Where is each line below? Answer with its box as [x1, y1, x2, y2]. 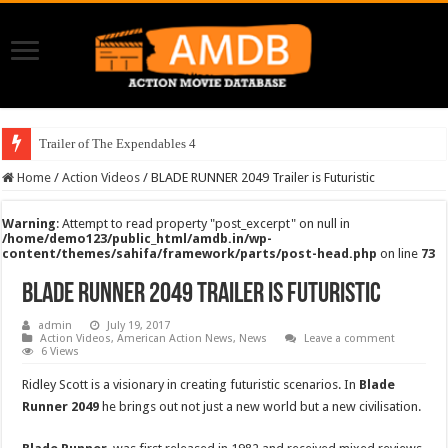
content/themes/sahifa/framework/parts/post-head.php [2, 245, 378, 261]
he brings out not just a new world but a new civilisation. [99, 398, 422, 414]
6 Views [41, 344, 80, 358]
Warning [2, 215, 57, 231]
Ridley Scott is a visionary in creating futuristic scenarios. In [22, 376, 357, 392]
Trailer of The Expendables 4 [39, 135, 197, 151]
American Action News [117, 331, 234, 345]
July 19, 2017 [107, 318, 171, 332]
